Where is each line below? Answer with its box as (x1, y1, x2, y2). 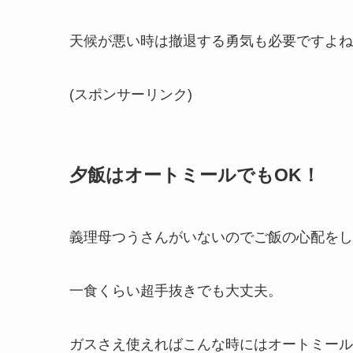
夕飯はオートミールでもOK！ (69, 165, 320, 186)
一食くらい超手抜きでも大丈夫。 (69, 283, 282, 299)
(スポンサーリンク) (69, 87, 192, 103)
